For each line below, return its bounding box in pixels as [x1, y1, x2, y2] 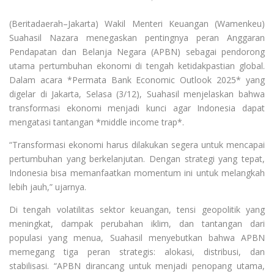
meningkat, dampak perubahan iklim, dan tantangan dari [9, 217, 265, 229]
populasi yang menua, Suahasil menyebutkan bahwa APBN [9, 231, 265, 243]
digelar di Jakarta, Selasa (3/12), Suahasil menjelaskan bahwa [9, 87, 265, 100]
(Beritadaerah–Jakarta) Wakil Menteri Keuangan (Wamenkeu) [9, 17, 265, 29]
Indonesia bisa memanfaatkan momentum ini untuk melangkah [9, 166, 265, 179]
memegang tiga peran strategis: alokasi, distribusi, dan [9, 245, 265, 257]
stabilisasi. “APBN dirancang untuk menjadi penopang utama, [9, 259, 265, 272]
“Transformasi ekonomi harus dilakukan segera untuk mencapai [9, 138, 265, 150]
